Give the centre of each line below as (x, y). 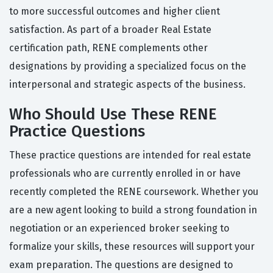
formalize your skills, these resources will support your (132, 247)
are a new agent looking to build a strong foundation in (133, 210)
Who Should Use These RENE (113, 115)
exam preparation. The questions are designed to (121, 265)
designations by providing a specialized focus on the (128, 66)
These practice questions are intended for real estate (130, 155)
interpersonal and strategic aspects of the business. (127, 85)
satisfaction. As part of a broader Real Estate (110, 30)
